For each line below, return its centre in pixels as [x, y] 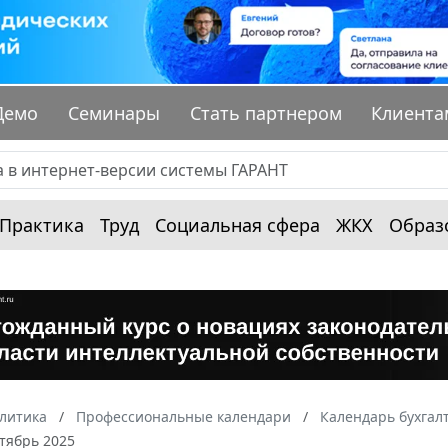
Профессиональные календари [183, 417]
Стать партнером [265, 113]
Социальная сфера [237, 225]
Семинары [114, 113]
